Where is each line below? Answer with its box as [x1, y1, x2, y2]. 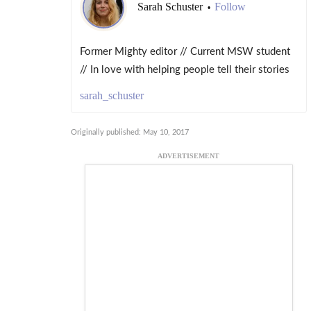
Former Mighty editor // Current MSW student [79, 47, 290, 58]
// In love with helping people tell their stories [79, 65, 289, 76]
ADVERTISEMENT [158, 151, 219, 160]
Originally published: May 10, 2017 [70, 128, 189, 137]
